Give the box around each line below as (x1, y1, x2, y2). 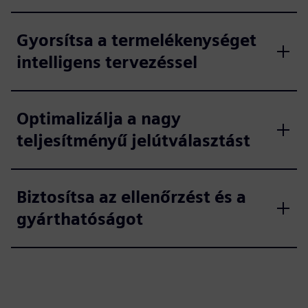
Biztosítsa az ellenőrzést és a (16, 186, 246, 207)
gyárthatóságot (16, 208, 143, 229)
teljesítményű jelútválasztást (16, 130, 250, 151)
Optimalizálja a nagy (16, 108, 181, 129)
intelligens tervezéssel (16, 52, 197, 72)
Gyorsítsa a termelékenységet (16, 30, 256, 50)
